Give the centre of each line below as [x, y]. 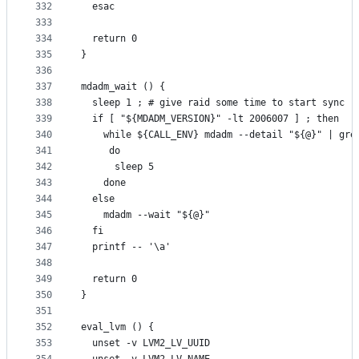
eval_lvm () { [117, 327]
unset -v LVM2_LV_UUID [145, 343]
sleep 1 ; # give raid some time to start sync [213, 103]
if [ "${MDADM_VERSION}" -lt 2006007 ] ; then [210, 119]
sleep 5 [117, 167]
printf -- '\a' [126, 247]
